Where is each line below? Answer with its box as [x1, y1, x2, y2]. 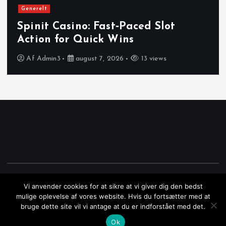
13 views [139, 54, 166, 63]
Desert [190, 175, 213, 183]
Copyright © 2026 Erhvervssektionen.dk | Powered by [13, 175, 190, 183]
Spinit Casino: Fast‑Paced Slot [17, 21, 176, 32]
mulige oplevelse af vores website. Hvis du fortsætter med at [16, 192, 210, 200]
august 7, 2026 [74, 54, 124, 63]
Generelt [21, 6, 47, 12]
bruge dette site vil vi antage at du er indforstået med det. [21, 202, 205, 210]
